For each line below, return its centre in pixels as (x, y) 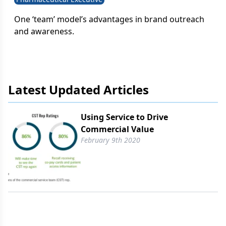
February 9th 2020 (110, 140)
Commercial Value (117, 129)
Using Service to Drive (124, 117)
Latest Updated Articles (78, 90)
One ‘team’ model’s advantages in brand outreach (109, 19)
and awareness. (44, 31)
